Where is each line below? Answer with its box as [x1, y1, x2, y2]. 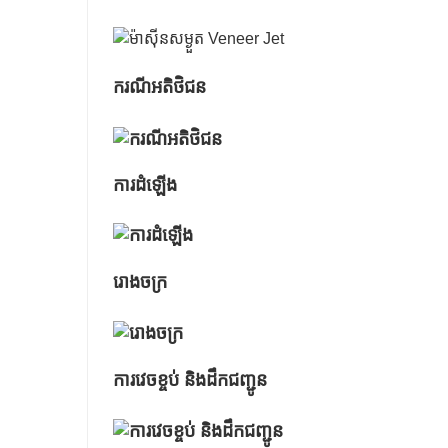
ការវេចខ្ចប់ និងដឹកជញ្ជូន [113, 370, 267, 391]
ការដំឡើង [113, 174, 177, 195]
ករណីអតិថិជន [113, 77, 206, 98]
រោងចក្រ [113, 272, 167, 293]
